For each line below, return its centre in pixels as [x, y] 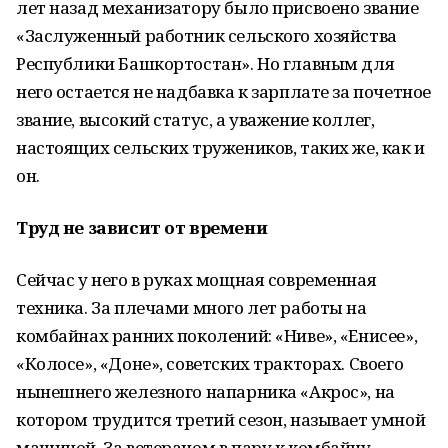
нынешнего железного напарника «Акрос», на [205, 391]
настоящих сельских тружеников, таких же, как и [220, 147]
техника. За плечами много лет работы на [191, 307]
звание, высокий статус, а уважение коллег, [197, 119]
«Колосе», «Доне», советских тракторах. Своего [210, 363]
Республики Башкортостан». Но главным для [205, 63]
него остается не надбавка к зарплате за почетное [223, 91]
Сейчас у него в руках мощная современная [196, 279]
